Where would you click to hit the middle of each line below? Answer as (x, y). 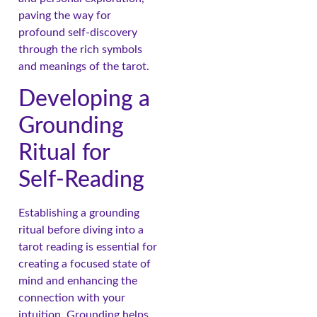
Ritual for (64, 152)
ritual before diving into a (81, 230)
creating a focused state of (85, 264)
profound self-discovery (78, 33)
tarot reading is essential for (88, 247)
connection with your (72, 298)
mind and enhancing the (78, 281)
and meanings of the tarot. (84, 67)
